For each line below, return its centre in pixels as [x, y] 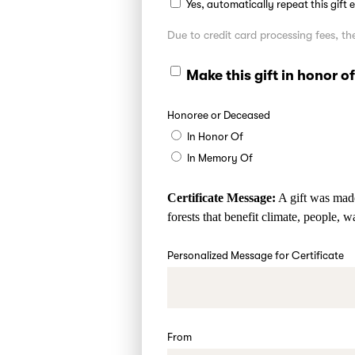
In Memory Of [220, 158]
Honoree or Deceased [219, 115]
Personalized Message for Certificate [256, 256]
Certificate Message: [222, 198]
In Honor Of [216, 137]
